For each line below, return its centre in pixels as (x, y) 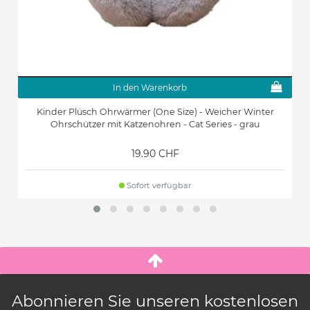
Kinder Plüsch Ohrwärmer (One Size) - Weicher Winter (155, 111)
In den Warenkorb (149, 87)
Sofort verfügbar (158, 185)
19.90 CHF (155, 153)
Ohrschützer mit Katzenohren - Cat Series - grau (155, 124)
